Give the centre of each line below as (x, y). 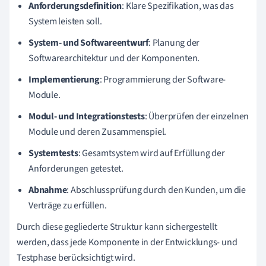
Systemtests (53, 153)
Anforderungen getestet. (76, 168)
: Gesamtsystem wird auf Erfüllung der (151, 153)
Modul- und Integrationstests (87, 116)
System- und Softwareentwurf (89, 42)
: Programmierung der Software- (163, 79)
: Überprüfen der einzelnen (197, 116)
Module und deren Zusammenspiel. (98, 132)
